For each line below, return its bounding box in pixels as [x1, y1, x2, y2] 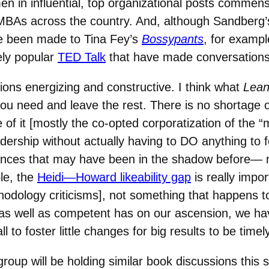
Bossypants [142, 32, 204, 46]
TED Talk [58, 50, 106, 64]
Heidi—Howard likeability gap [37, 170, 191, 184]
